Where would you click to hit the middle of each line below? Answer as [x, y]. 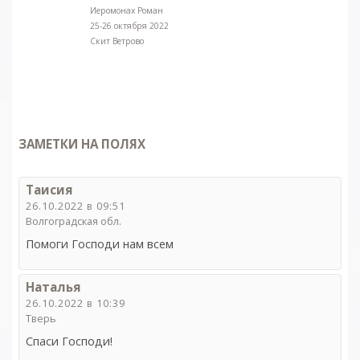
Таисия [49, 189]
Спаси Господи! [69, 341]
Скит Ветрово [117, 41]
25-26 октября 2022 [129, 25]
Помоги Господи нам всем [100, 243]
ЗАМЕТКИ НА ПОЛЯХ [82, 143]
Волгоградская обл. [74, 221]
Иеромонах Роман [126, 10]
